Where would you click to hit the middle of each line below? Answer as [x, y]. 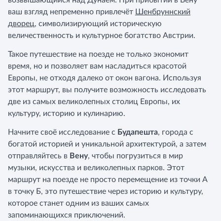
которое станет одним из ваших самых [78, 203]
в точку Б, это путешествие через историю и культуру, [106, 191]
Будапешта [138, 132]
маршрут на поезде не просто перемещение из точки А [108, 180]
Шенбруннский [163, 12]
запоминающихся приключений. [67, 215]
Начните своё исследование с [63, 132]
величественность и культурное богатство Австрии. [102, 36]
